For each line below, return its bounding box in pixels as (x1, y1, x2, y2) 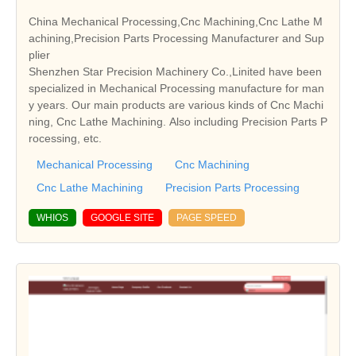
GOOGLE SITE (91, 211, 154, 223)
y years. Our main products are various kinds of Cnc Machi (29, 98, 323, 111)
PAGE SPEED (176, 211, 237, 223)
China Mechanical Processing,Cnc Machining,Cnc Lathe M (29, 14, 323, 28)
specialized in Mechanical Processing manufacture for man (29, 81, 324, 95)
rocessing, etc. (29, 131, 102, 145)
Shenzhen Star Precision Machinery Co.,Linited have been (29, 64, 322, 78)
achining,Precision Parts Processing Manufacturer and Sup (29, 31, 324, 44)
